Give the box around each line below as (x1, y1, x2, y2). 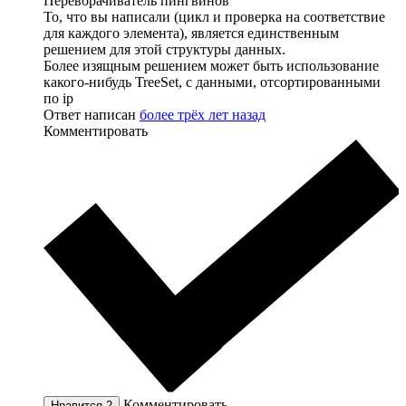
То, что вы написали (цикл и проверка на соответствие (43, 9, 385, 25)
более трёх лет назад (140, 107, 266, 123)
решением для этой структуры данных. (43, 42, 285, 58)
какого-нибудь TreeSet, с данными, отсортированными (43, 74, 381, 91)
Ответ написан (43, 107, 140, 123)
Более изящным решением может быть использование (43, 58, 379, 74)
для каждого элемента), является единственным (43, 25, 339, 42)
